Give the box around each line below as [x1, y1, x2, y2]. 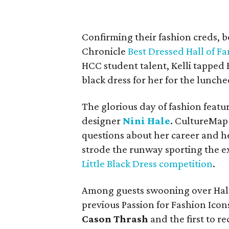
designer [82, 114, 123, 127]
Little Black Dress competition [82, 157, 213, 170]
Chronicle [82, 45, 128, 57]
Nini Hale [123, 114, 171, 127]
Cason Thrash [82, 213, 151, 225]
